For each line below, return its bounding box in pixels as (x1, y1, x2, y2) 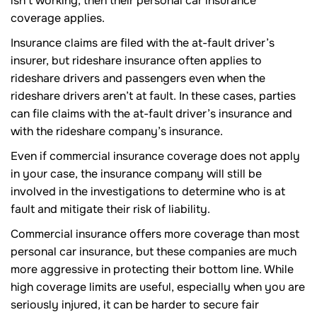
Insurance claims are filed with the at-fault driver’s (11, 35, 275, 51)
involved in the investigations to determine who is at (11, 184, 285, 200)
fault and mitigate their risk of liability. (11, 202, 210, 217)
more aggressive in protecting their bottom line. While (11, 262, 294, 277)
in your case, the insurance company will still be (11, 166, 262, 182)
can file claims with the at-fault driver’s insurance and (11, 106, 292, 122)
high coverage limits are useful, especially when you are (11, 279, 305, 295)
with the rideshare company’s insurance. (11, 124, 223, 139)
